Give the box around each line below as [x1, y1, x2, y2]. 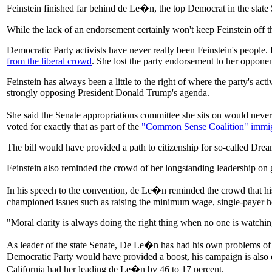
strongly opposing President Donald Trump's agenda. [7, 87, 209, 98]
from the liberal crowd [7, 55, 92, 66]
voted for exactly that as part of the [7, 121, 141, 132]
